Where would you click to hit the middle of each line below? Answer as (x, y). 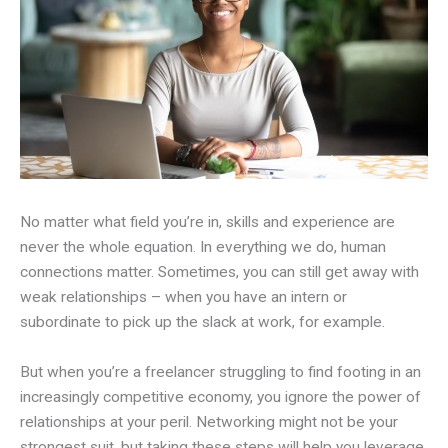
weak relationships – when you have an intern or (183, 296)
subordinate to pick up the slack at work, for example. (202, 321)
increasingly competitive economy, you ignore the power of (220, 396)
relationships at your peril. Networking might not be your (209, 421)
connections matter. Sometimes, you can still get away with (219, 271)
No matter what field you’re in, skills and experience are (207, 221)
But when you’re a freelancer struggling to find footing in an (220, 371)
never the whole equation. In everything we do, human (203, 246)
